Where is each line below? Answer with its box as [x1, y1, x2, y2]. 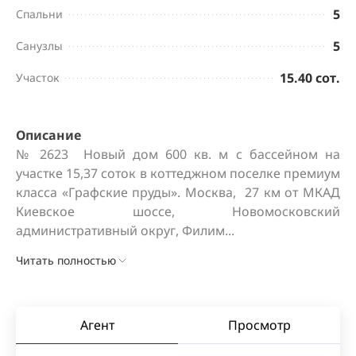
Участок [16, 70, 59, 85]
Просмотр [227, 316, 291, 334]
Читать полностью [16, 253, 116, 268]
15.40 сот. [280, 69, 340, 87]
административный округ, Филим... [16, 222, 234, 239]
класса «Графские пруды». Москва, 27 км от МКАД [16, 184, 340, 201]
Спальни [16, 6, 63, 21]
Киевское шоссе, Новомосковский [16, 203, 340, 220]
